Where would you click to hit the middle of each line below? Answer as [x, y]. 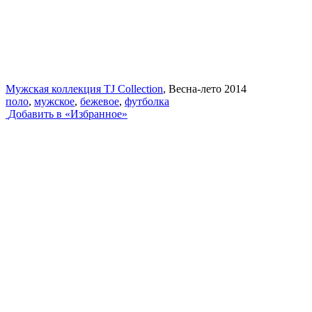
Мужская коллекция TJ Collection [84, 88]
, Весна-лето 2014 [205, 88]
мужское [54, 101]
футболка [147, 101]
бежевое [100, 101]
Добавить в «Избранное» [68, 114]
